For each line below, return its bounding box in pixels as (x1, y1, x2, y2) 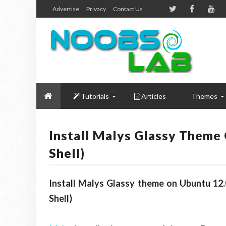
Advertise (52, 5, 79, 13)
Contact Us (113, 5, 143, 13)
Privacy (86, 5, 106, 13)
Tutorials (81, 92, 109, 100)
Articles (141, 92, 166, 100)
